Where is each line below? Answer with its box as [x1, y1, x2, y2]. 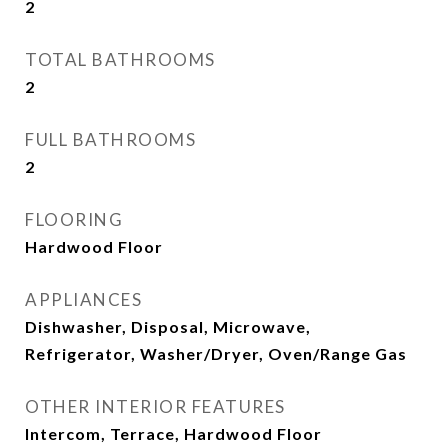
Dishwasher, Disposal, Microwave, [25, 317, 311, 336]
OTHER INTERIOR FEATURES [25, 396, 286, 417]
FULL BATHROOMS [25, 129, 196, 150]
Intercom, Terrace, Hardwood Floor [25, 424, 322, 443]
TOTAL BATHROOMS [25, 49, 216, 70]
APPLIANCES [25, 289, 142, 310]
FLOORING [25, 209, 123, 230]
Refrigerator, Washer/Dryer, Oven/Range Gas [25, 344, 407, 363]
